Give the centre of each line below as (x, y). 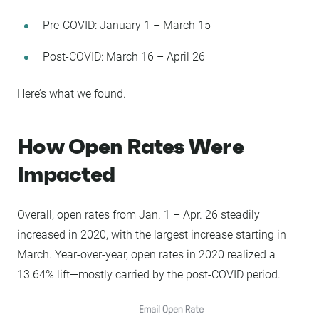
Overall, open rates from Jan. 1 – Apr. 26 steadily (138, 215)
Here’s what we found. (72, 94)
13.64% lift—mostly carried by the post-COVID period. (149, 274)
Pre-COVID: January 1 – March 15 (127, 25)
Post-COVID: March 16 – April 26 (124, 57)
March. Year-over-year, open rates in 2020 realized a (146, 255)
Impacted (66, 174)
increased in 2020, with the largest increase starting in (152, 235)
